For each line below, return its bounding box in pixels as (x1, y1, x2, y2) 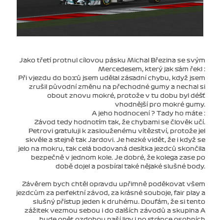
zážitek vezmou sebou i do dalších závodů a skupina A (25, 208, 205, 214)
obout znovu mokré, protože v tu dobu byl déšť (47, 93, 205, 99)
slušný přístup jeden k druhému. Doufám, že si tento (33, 199, 205, 205)
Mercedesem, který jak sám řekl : (98, 66, 205, 73)
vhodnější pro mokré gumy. (115, 102, 205, 108)
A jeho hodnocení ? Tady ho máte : (92, 110, 205, 117)
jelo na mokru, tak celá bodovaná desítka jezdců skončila (18, 146, 205, 152)
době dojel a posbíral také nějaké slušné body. (55, 164, 205, 170)
